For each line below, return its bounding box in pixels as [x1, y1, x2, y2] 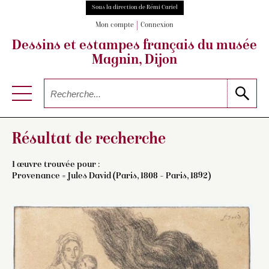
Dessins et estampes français [12, 39, 195, 54]
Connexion [141, 22, 174, 30]
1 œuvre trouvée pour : [12, 159, 100, 169]
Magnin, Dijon [92, 53, 177, 68]
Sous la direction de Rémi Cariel [91, 4, 178, 11]
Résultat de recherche [12, 131, 166, 148]
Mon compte [95, 22, 134, 30]
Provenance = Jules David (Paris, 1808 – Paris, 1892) [12, 171, 211, 181]
